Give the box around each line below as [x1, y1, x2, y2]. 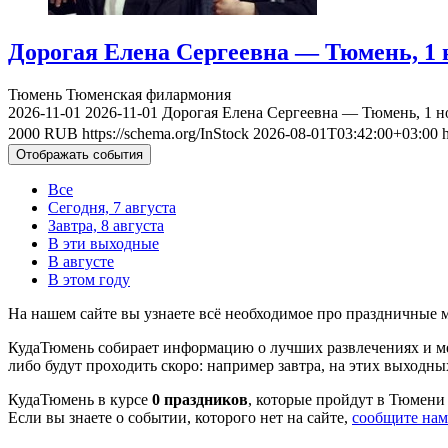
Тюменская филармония [66, 85, 231, 103]
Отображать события [16, 146, 143, 162]
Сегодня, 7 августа [48, 198, 176, 216]
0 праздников [152, 390, 248, 408]
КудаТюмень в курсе [8, 390, 152, 408]
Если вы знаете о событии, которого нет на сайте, [8, 408, 352, 426]
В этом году [48, 270, 130, 288]
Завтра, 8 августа [48, 216, 164, 234]
